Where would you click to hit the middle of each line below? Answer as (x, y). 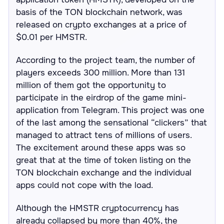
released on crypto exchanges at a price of (101, 24)
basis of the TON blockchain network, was (99, 12)
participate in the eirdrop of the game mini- (101, 97)
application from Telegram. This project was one (110, 110)
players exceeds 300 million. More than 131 (101, 72)
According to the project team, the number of (106, 60)
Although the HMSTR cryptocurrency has (98, 208)
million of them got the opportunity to (91, 85)
